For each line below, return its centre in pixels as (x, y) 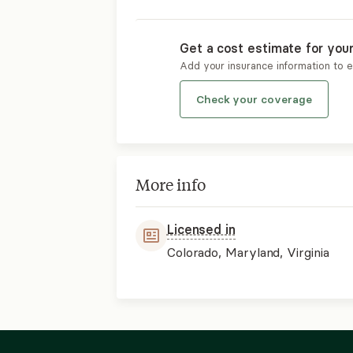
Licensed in (201, 229)
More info (170, 184)
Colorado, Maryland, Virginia (248, 252)
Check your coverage (254, 99)
